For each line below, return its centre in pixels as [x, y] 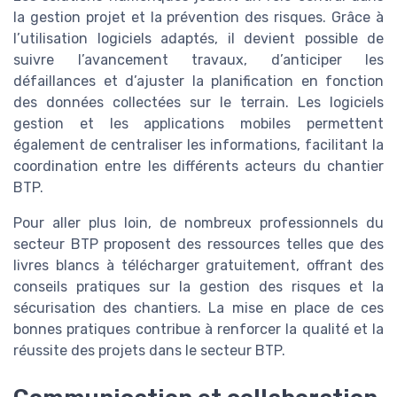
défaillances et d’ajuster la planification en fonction [198, 81]
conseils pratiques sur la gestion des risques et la [198, 286]
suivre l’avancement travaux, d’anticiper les [198, 59]
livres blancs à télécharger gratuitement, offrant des [198, 265]
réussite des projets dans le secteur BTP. [149, 350]
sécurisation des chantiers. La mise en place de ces [198, 307]
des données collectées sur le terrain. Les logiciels [198, 102]
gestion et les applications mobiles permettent [198, 123]
